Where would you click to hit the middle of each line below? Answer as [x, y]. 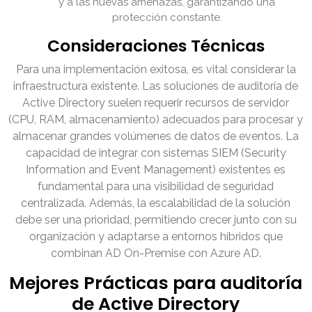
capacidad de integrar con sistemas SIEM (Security [156, 153]
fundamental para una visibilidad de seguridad [156, 187]
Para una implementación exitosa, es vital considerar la [156, 70]
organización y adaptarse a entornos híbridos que [156, 237]
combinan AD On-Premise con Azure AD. [156, 253]
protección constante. [167, 18]
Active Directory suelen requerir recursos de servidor [156, 103]
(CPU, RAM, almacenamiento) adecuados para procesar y [156, 120]
